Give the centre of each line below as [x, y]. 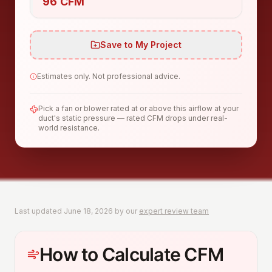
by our [125, 211]
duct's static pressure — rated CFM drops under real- [133, 118]
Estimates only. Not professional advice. [109, 76]
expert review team [174, 211]
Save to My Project [141, 44]
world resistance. [69, 127]
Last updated [39, 211]
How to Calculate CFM [131, 254]
